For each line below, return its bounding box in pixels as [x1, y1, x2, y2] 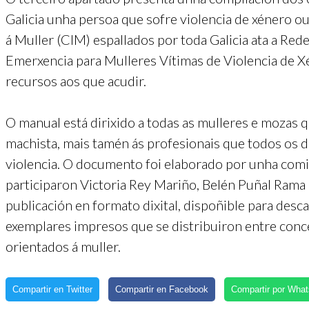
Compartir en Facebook [115, 284, 208, 295]
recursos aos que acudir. [6, 72, 146, 89]
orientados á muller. [6, 238, 121, 255]
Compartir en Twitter [12, 284, 92, 295]
